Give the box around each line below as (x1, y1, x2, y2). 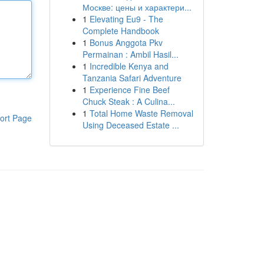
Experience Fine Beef (89, 84, 170, 95)
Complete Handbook (82, 25, 159, 37)
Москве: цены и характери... (82, 1, 192, 13)
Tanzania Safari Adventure (82, 72, 181, 84)
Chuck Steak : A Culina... (82, 95, 175, 107)
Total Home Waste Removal (89, 107, 193, 119)
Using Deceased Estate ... (82, 119, 179, 131)
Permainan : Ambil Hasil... (82, 48, 179, 60)
